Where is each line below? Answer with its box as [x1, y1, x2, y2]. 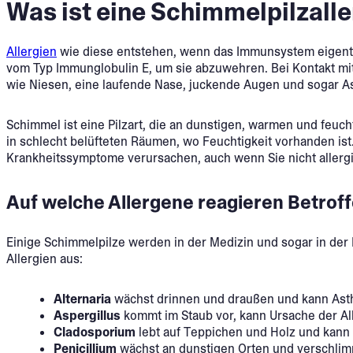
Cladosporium [54, 323, 136, 340]
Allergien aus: [6, 250, 83, 267]
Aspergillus [54, 307, 121, 324]
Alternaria [54, 290, 111, 307]
